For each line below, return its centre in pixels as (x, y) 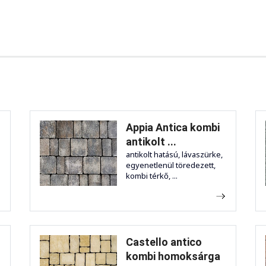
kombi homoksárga (173, 256)
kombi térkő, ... (152, 175)
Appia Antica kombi (173, 127)
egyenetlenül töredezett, (171, 165)
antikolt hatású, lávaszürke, (174, 154)
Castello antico (164, 242)
